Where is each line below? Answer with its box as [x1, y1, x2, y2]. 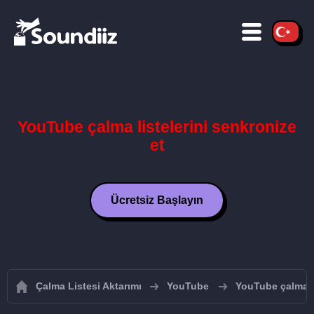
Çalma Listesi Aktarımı [36, 280, 142, 292]
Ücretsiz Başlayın [111, 194, 203, 206]
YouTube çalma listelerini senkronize [18, 118, 296, 136]
